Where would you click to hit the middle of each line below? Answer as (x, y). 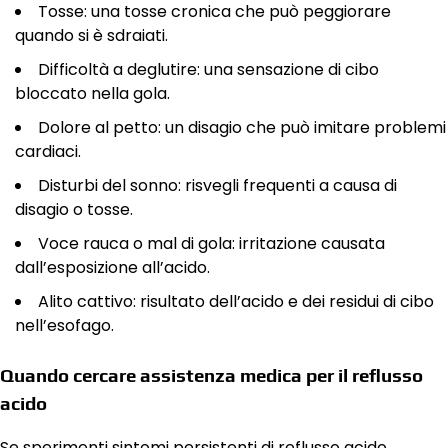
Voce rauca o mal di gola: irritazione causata (211, 243)
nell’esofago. (64, 325)
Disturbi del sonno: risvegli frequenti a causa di (217, 185)
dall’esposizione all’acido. (112, 267)
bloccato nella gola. (92, 93)
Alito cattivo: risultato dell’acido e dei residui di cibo (236, 301)
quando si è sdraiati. (91, 35)
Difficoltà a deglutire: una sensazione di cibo (208, 69)
